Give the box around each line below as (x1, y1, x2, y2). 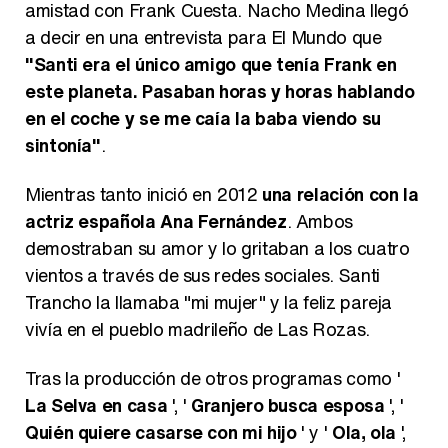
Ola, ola (331, 419, 397, 445)
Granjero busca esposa (191, 392, 385, 418)
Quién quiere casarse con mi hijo (25, 419, 297, 445)
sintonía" (25, 132, 101, 158)
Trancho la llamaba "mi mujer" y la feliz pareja (25, 289, 393, 315)
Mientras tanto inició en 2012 (25, 181, 263, 207)
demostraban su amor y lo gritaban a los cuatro (25, 235, 410, 261)
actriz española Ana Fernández (25, 208, 287, 234)
